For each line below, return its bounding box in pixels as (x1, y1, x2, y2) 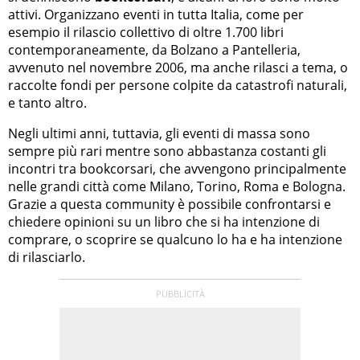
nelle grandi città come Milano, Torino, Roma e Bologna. (8, 177, 346, 195)
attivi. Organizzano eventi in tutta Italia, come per (8, 5, 304, 23)
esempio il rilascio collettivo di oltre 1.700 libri (8, 22, 284, 41)
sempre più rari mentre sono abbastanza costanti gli (8, 141, 326, 160)
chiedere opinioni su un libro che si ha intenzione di (8, 212, 320, 231)
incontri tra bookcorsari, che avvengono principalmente (8, 159, 346, 178)
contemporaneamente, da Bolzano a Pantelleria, (8, 40, 301, 59)
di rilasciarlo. (8, 247, 85, 266)
